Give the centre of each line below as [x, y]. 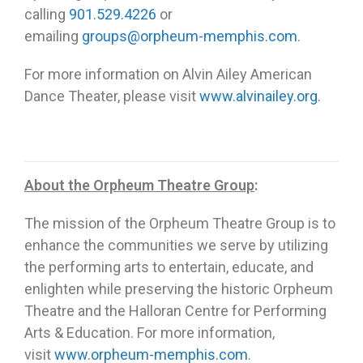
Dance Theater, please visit [112, 96]
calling [47, 15]
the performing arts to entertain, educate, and [169, 267]
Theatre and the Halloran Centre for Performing [175, 311]
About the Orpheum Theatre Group [139, 186]
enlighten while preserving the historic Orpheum [179, 289]
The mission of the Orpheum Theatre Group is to [180, 224]
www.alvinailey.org [258, 96]
